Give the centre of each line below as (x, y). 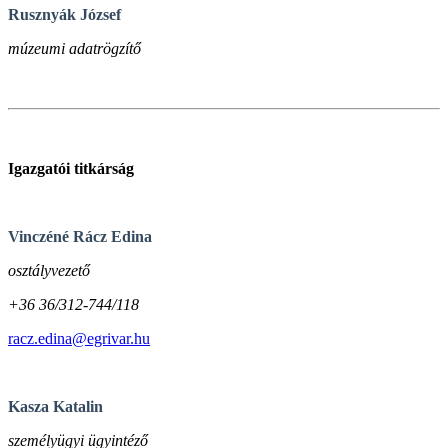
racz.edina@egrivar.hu (79, 338)
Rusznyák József (64, 14)
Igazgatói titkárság (71, 168)
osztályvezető (49, 270)
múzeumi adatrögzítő (74, 48)
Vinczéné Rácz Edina (80, 236)
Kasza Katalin (55, 406)
